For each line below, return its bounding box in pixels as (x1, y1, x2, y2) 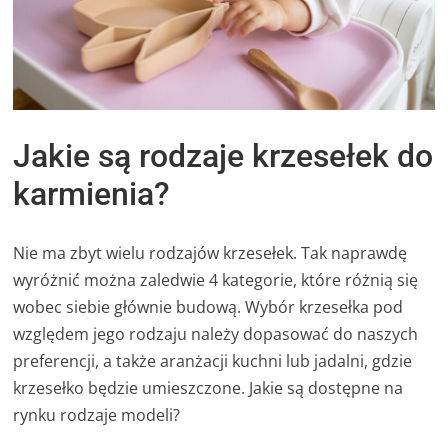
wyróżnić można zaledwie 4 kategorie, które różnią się (13, 268, 419, 291)
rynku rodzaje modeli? (13, 403, 181, 426)
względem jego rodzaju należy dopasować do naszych (13, 322, 419, 345)
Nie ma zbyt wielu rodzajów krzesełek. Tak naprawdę (13, 241, 408, 264)
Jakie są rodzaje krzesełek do (13, 137, 434, 176)
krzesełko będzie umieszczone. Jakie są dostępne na (13, 376, 404, 399)
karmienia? (13, 175, 171, 214)
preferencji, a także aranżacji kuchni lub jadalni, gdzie (13, 349, 413, 372)
